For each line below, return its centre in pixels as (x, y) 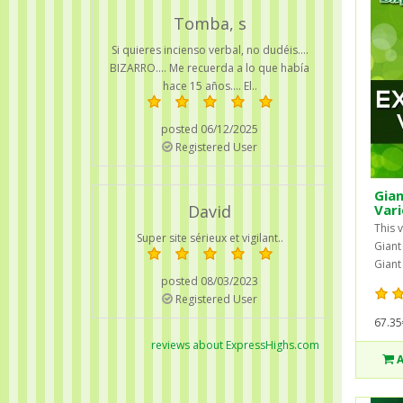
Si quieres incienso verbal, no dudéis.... (210, 49)
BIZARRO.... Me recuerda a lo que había (210, 67)
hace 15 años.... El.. (210, 85)
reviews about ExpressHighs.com (235, 345)
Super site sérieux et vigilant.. (210, 237)
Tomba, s (210, 23)
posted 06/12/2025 (210, 129)
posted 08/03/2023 (210, 281)
